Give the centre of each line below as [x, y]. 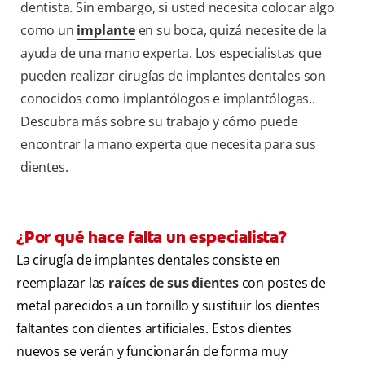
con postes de [282, 283]
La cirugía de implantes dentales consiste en [149, 260]
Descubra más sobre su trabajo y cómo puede [159, 122]
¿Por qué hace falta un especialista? [152, 237]
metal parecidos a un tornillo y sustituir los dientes [168, 306]
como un [49, 31]
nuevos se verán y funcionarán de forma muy [152, 352]
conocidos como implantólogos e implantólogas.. [168, 99]
